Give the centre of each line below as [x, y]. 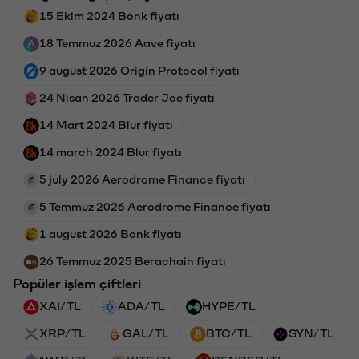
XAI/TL [60, 305]
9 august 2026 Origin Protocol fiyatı [139, 69]
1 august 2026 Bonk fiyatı [111, 233]
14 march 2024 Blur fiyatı [111, 151]
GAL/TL [146, 332]
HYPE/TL [229, 305]
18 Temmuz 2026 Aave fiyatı [117, 42]
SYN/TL [311, 332]
